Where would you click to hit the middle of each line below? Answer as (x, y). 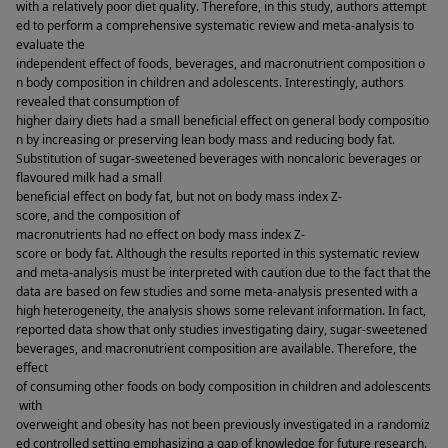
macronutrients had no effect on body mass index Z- (160, 235)
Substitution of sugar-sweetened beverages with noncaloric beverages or (219, 159)
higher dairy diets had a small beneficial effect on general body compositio (222, 121)
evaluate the (50, 45)
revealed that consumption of (97, 102)
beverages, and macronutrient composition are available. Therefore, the (216, 349)
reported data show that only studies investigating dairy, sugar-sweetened (221, 330)
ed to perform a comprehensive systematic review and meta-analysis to (215, 26)
